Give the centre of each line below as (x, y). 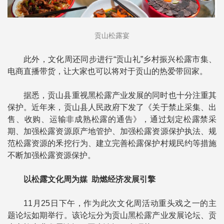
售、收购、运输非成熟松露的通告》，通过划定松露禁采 (112, 119)
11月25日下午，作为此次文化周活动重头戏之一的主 (120, 203)
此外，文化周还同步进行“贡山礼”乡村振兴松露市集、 (120, 59)
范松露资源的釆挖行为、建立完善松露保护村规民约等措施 (112, 143)
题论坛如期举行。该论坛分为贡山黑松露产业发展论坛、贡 (112, 215)
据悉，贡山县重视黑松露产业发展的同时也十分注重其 (120, 95)
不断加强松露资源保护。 (51, 155)
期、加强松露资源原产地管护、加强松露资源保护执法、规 (112, 131)
